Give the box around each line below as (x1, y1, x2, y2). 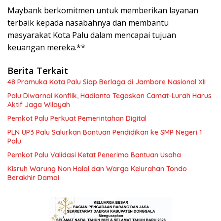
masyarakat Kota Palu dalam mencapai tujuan (7, 29, 176, 40)
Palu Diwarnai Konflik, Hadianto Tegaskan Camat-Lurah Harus (7, 91, 212, 100)
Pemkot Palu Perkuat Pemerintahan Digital (7, 113, 147, 123)
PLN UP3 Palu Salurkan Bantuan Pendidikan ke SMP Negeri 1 (7, 127, 202, 137)
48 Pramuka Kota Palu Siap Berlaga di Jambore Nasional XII (7, 77, 206, 86)
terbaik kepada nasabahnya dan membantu (7, 17, 169, 28)
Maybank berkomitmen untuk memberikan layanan (7, 4, 198, 16)
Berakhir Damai (7, 173, 59, 182)
